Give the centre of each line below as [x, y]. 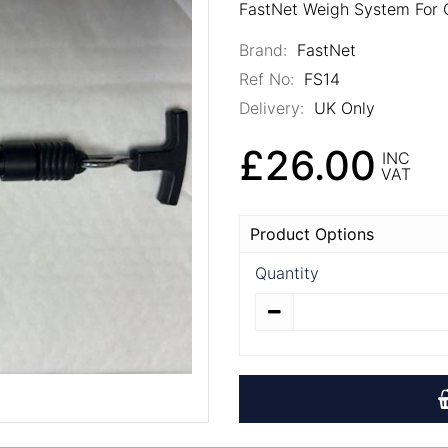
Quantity [287, 272]
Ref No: [266, 78]
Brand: [263, 49]
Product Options [312, 233]
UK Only [341, 107]
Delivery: [271, 107]
